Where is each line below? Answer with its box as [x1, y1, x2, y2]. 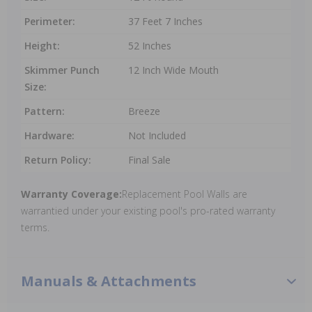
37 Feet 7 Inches [128, 15, 203, 28]
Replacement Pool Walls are [122, 187, 247, 201]
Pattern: [24, 104, 65, 118]
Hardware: [24, 129, 75, 142]
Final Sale [128, 153, 171, 166]
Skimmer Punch [24, 63, 100, 77]
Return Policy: [24, 153, 91, 166]
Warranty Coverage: [21, 187, 122, 201]
